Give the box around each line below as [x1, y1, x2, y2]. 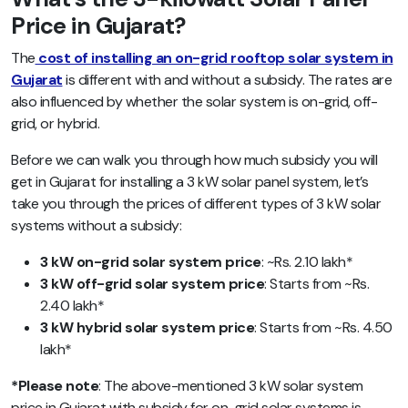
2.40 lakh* [40, 296, 104, 316]
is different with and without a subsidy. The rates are [62, 70, 392, 90]
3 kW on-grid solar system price [40, 252, 261, 272]
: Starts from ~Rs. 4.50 [254, 318, 393, 338]
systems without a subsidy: [11, 216, 181, 236]
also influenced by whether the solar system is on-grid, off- [11, 92, 377, 112]
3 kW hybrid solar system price [40, 318, 254, 338]
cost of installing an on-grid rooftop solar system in [38, 48, 393, 68]
